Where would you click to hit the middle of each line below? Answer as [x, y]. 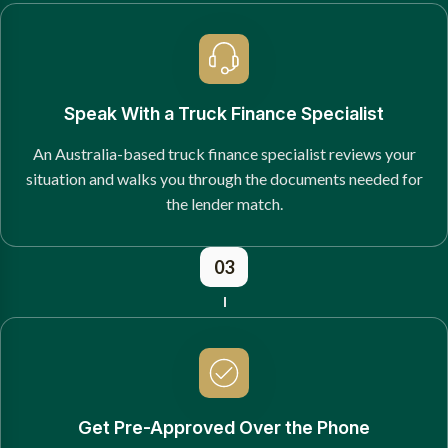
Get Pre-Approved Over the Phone [224, 427]
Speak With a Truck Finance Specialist [224, 113]
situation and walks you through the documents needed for [224, 178]
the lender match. [224, 203]
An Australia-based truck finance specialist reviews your [224, 153]
